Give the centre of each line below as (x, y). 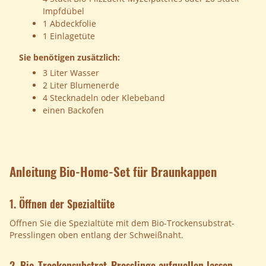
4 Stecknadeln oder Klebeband (104, 98)
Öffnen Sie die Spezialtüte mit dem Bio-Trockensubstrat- (122, 223)
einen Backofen (73, 110)
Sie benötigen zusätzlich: (69, 58)
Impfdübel (64, 11)
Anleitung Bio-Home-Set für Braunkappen (113, 172)
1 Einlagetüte (69, 36)
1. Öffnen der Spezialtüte (62, 204)
